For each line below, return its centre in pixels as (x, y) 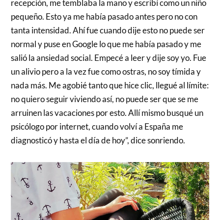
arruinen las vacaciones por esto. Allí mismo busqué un (107, 112)
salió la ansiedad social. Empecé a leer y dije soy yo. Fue (109, 57)
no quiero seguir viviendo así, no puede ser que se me (105, 99)
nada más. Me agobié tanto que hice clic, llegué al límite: (110, 85)
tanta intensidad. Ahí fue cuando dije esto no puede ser (108, 30)
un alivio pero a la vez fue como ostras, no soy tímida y (106, 71)
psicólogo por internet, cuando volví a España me (97, 126)
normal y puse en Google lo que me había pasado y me (106, 44)
